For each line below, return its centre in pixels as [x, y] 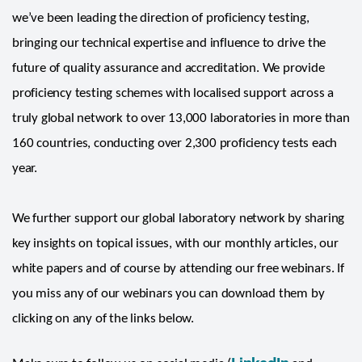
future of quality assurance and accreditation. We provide [168, 68]
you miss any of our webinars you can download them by [168, 293]
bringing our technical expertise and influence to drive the [169, 43]
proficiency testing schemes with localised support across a [173, 93]
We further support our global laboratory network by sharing [179, 218]
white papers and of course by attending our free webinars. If [178, 268]
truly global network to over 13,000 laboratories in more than [181, 118]
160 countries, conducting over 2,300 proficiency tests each [175, 143]
